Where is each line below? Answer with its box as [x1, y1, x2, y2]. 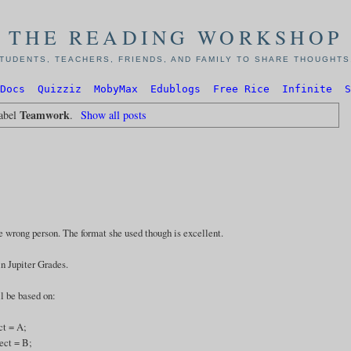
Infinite [282, 83, 332, 96]
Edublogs [150, 83, 201, 96]
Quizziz [38, 83, 81, 96]
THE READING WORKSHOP [8, 24, 343, 50]
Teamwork [20, 106, 71, 123]
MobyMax [94, 83, 138, 96]
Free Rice [213, 83, 270, 96]
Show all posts [80, 107, 147, 122]
